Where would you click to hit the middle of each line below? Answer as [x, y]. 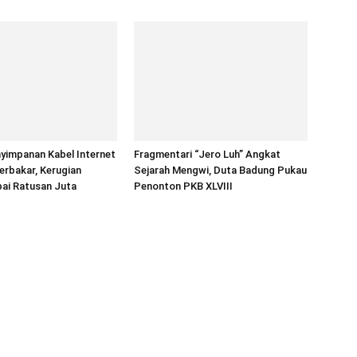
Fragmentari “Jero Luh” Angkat [207, 154]
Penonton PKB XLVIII [183, 186]
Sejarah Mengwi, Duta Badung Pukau [220, 170]
